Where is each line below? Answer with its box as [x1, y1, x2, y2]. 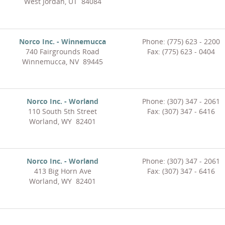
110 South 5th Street [28, 106, 97, 117]
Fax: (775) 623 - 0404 [147, 47, 215, 57]
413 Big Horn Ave [34, 166, 91, 176]
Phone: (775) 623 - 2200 [142, 37, 220, 47]
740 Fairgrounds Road [26, 47, 99, 57]
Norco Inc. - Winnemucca [19, 37, 106, 47]
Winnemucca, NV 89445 [22, 57, 103, 67]
